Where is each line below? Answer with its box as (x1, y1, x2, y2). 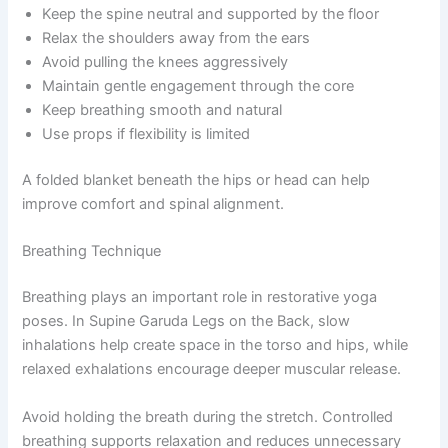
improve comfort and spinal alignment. (22, 195, 285, 214)
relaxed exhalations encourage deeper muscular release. (22, 360, 402, 379)
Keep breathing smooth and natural (42, 101, 283, 120)
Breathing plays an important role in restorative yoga (22, 288, 378, 307)
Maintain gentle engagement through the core (42, 77, 355, 96)
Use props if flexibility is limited (42, 125, 251, 144)
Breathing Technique (22, 242, 162, 261)
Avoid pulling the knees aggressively (42, 53, 289, 72)
